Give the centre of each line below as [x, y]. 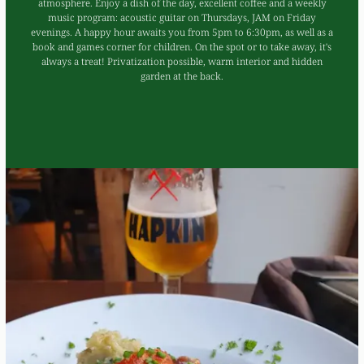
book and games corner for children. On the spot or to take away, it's [182, 47]
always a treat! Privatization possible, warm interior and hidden [182, 61]
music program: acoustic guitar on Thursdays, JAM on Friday [182, 17]
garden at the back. [182, 76]
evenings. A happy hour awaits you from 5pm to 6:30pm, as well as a [182, 32]
